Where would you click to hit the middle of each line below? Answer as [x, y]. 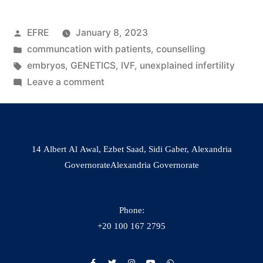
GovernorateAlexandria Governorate [131, 165]
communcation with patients [89, 49]
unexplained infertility [187, 65]
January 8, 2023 [112, 32]
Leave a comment [65, 82]
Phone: [131, 210]
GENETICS [93, 65]
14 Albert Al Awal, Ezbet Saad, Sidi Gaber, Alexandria [131, 149]
